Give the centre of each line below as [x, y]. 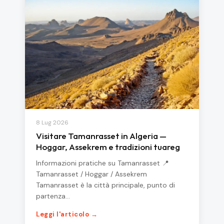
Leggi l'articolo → [67, 214]
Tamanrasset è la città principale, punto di [105, 185]
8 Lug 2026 [52, 122]
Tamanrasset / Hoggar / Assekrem [91, 174]
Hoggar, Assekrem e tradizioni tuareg [108, 146]
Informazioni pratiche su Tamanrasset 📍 [102, 163]
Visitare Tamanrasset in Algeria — [101, 135]
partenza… [53, 196]
